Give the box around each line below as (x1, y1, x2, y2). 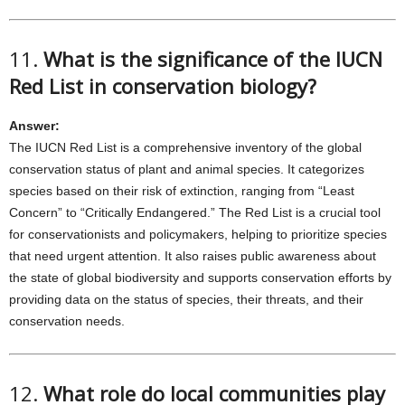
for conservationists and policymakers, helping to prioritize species (9, 227, 387, 241)
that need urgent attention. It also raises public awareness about (9, 249, 376, 263)
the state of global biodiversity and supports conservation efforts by (9, 270, 391, 285)
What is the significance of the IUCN (43, 45, 382, 72)
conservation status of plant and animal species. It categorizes (9, 162, 364, 176)
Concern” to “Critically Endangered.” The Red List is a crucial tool (9, 205, 381, 220)
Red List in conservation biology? (9, 72, 316, 99)
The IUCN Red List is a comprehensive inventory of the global (9, 140, 362, 155)
